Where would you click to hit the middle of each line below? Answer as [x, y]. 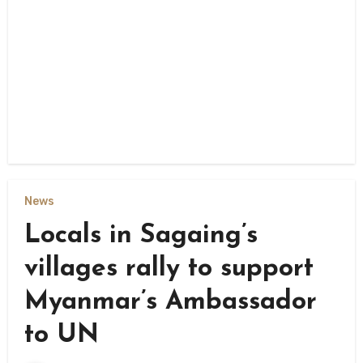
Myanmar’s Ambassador [170, 302]
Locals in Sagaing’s [141, 235]
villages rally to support [169, 269]
